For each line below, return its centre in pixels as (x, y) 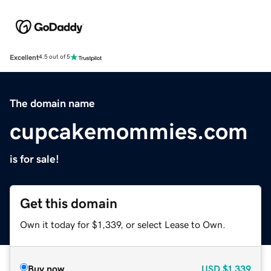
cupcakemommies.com (129, 131)
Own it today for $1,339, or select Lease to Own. (123, 224)
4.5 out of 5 (54, 57)
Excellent (24, 57)
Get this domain (69, 203)
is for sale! (34, 159)
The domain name (52, 103)
